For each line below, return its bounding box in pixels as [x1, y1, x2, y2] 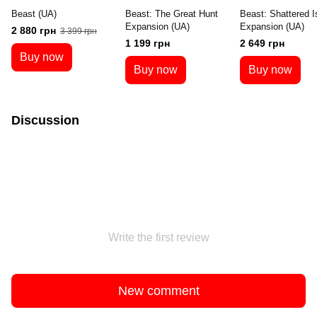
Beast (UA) [11, 8, 57, 20]
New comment [117, 283, 200, 298]
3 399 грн [60, 26, 97, 37]
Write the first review [108, 231, 209, 244]
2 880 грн [11, 25, 56, 37]
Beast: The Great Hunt [125, 8, 219, 20]
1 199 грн [125, 38, 171, 50]
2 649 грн [239, 38, 284, 50]
